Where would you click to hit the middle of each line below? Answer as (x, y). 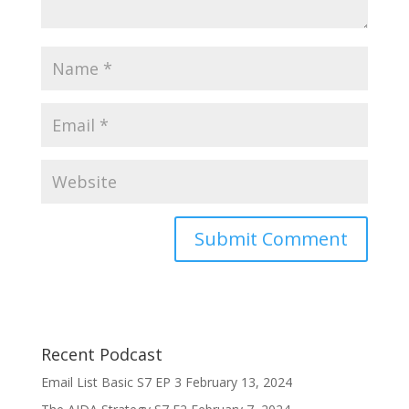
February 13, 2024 (238, 382)
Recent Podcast (101, 354)
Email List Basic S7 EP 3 (111, 382)
